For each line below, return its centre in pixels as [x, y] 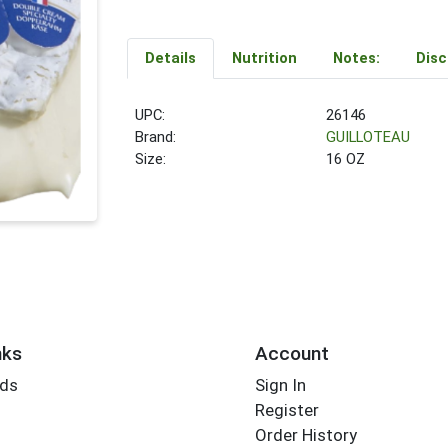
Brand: [156, 137]
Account [291, 353]
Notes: [356, 58]
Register [286, 410]
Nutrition [264, 58]
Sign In [280, 385]
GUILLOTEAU [368, 137]
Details [170, 58]
